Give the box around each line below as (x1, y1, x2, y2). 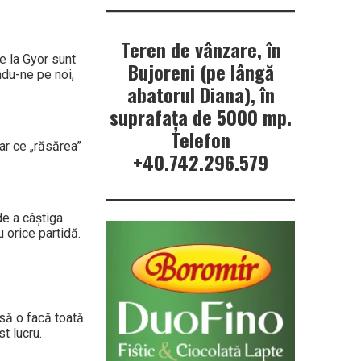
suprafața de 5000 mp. (110, 102, 292, 132)
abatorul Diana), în (127, 80, 275, 110)
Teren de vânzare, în (120, 35, 281, 64)
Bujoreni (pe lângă (127, 57, 274, 87)
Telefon (171, 125, 230, 155)
